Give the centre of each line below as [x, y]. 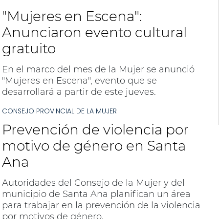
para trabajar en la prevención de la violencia [101, 205]
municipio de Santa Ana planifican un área [96, 194]
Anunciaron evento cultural [94, 32]
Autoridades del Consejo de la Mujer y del [93, 183]
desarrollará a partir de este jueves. [79, 92]
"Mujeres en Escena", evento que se [79, 81]
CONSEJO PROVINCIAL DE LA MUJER [59, 111]
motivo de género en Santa [94, 146]
